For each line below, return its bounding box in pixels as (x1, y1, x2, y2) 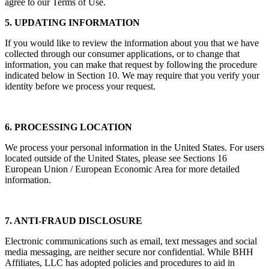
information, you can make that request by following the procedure (5, 59, 257, 70)
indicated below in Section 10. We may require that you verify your (5, 70, 259, 81)
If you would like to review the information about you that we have (5, 38, 259, 49)
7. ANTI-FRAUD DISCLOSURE (5, 216, 142, 226)
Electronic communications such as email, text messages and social (5, 236, 257, 247)
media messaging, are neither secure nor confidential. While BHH (5, 247, 253, 258)
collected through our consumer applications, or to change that (5, 49, 240, 59)
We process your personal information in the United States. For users (5, 142, 264, 153)
